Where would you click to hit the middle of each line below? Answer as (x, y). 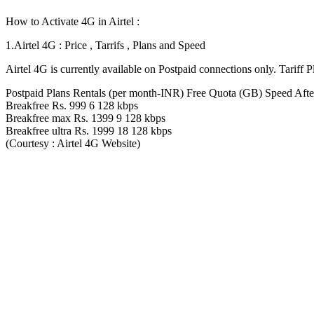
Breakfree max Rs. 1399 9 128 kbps (86, 118)
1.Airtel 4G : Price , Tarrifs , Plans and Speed (105, 45)
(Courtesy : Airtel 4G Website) (73, 143)
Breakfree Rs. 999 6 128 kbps (72, 105)
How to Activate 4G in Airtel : (73, 21)
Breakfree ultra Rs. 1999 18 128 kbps (89, 130)
